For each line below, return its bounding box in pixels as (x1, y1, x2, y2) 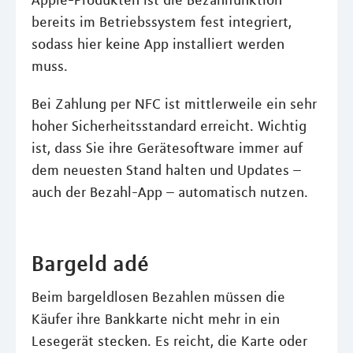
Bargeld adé (32, 250, 149, 277)
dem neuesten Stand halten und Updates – (32, 162, 301, 179)
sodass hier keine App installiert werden (32, 35, 284, 53)
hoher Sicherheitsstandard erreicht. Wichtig (32, 117, 307, 135)
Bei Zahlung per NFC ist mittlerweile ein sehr (32, 95, 317, 113)
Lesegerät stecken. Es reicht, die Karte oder (32, 333, 307, 350)
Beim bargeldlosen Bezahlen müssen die (32, 288, 285, 306)
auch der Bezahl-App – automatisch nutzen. (32, 184, 308, 201)
